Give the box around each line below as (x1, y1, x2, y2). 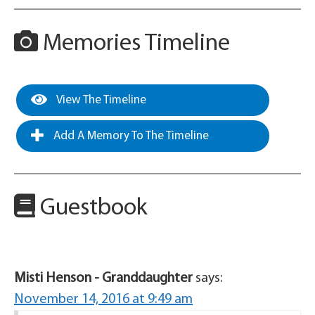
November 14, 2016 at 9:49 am (14, 292, 193, 307)
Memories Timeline (38, 32, 230, 56)
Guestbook (35, 196, 148, 221)
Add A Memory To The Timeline (51, 130, 209, 142)
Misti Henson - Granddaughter (14, 271, 193, 285)
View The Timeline (54, 94, 146, 106)
